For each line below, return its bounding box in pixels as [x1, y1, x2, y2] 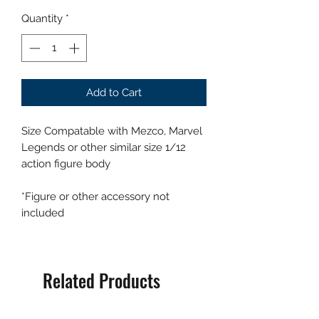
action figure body [21, 157, 110, 170]
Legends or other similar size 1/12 [21, 140, 186, 154]
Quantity [21, 12, 63, 26]
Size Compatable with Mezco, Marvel [21, 124, 202, 137]
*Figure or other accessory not [21, 189, 169, 203]
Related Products [43, 266, 160, 293]
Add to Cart [86, 85, 142, 99]
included [21, 206, 64, 219]
